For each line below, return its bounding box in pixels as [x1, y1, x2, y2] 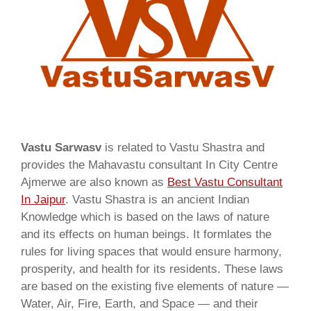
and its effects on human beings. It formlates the [21, 227, 271, 241]
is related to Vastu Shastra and [101, 140, 264, 154]
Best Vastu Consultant [167, 175, 283, 189]
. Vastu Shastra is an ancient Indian [65, 192, 249, 206]
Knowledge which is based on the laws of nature [21, 210, 269, 224]
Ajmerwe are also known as [21, 175, 167, 189]
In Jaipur [21, 192, 65, 206]
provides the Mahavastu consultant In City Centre [21, 158, 278, 171]
